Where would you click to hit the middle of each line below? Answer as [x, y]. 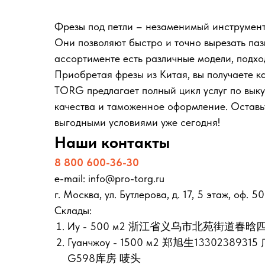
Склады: [73, 210]
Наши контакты [112, 142]
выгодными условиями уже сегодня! [137, 122]
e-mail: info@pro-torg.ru [109, 178]
